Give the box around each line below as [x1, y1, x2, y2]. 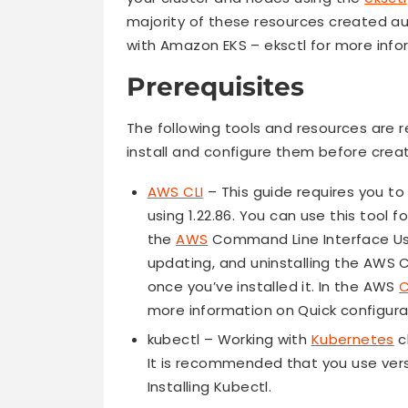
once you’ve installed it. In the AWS [147, 277, 400, 297]
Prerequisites [127, 71, 304, 103]
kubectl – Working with [147, 330, 311, 350]
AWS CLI [147, 182, 204, 202]
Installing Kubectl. [147, 377, 272, 397]
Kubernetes [311, 330, 394, 350]
